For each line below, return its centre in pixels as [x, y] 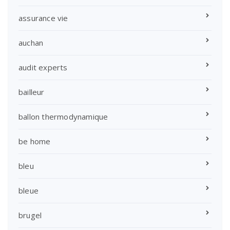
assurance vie [43, 18]
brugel [30, 215]
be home [35, 141]
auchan [31, 42]
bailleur [32, 92]
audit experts [43, 67]
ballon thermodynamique [63, 116]
